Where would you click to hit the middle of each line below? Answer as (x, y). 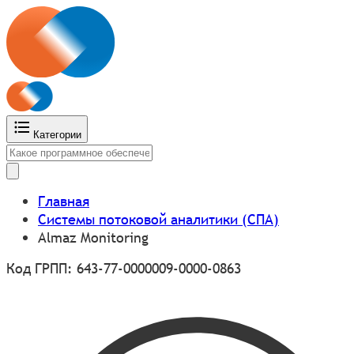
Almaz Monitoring (93, 237)
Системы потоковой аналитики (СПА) (158, 219)
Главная (64, 201)
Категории (57, 134)
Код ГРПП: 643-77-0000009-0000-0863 (124, 268)
